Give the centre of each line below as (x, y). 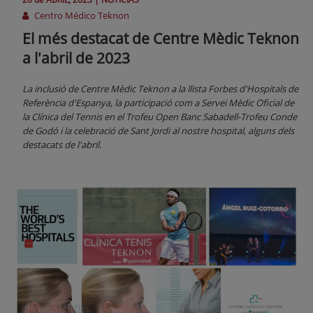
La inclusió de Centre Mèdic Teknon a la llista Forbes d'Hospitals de (160, 89)
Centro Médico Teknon (81, 16)
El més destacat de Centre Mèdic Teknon (161, 39)
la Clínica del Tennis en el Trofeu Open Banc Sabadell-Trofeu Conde (160, 117)
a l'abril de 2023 (76, 58)
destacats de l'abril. (62, 145)
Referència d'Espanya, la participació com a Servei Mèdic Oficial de (158, 103)
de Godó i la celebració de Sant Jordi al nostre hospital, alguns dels (158, 131)
